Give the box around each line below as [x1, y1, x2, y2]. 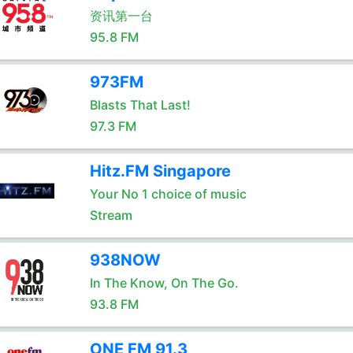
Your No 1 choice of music [89, 186, 247, 202]
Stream [89, 207, 132, 223]
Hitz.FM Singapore [89, 162, 231, 180]
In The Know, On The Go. [89, 275, 239, 291]
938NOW [89, 251, 161, 269]
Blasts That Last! [89, 97, 191, 113]
